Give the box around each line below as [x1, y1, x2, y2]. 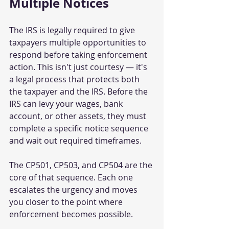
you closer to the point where [9, 196, 125, 208]
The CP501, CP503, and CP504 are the [9, 159, 154, 171]
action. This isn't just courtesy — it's [9, 61, 149, 73]
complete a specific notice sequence [9, 123, 150, 134]
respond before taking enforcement [9, 49, 149, 61]
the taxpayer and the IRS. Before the [9, 86, 150, 98]
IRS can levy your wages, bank [9, 98, 125, 110]
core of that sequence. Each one [9, 172, 135, 184]
